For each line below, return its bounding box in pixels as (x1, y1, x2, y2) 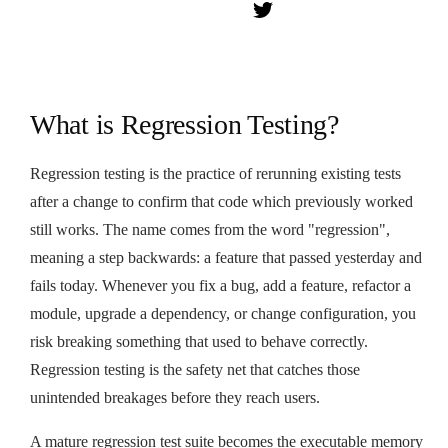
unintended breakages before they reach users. (30, 388, 320, 406)
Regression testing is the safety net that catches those (30, 360, 360, 378)
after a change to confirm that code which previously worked (30, 192, 413, 210)
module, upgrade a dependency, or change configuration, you (30, 304, 416, 322)
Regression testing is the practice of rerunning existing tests (30, 164, 401, 182)
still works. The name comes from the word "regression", (30, 220, 390, 238)
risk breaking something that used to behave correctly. (30, 332, 368, 350)
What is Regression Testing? (30, 108, 339, 140)
